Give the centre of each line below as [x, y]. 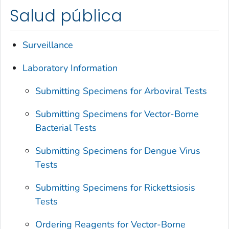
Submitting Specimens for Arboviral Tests [121, 91]
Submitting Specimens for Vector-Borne [117, 114]
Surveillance [48, 45]
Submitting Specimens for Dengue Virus [118, 151]
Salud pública [66, 16]
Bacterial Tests [66, 128]
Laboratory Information [70, 68]
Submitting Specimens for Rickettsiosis [116, 187]
